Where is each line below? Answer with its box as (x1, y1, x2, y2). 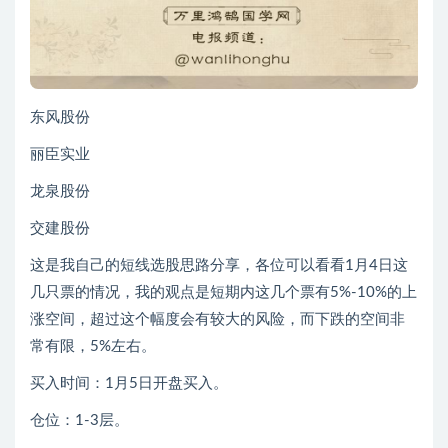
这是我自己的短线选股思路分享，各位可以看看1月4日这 (30, 258, 408, 274)
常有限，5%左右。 (30, 339, 156, 355)
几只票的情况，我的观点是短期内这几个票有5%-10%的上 (30, 285, 417, 301)
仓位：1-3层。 (30, 413, 129, 429)
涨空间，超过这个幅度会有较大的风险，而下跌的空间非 (30, 312, 405, 328)
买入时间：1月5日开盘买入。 (30, 376, 228, 392)
